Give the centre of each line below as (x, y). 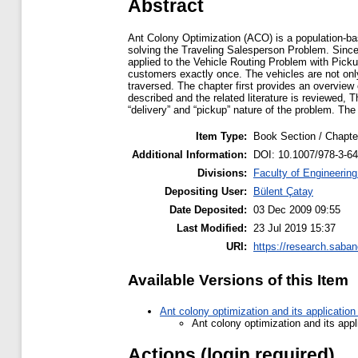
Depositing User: (206, 192)
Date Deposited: (208, 210)
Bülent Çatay (283, 192)
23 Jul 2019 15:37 (294, 229)
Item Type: (221, 137)
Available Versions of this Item (238, 280)
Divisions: (222, 173)
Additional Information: (189, 155)
